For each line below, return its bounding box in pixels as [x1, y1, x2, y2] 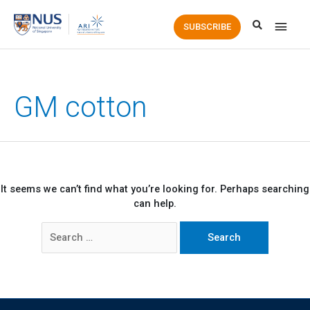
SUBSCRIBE [183, 21, 231, 33]
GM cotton [14, 90, 147, 125]
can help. [134, 197, 176, 210]
